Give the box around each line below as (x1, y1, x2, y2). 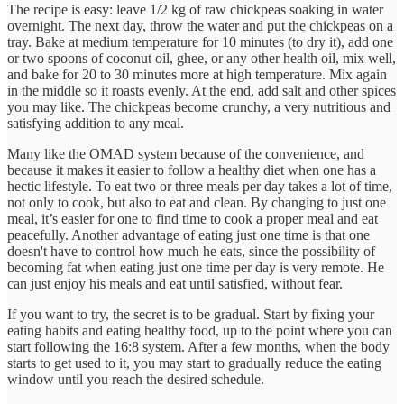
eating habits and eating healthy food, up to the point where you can (7, 323, 392, 339)
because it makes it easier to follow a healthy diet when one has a (7, 162, 376, 179)
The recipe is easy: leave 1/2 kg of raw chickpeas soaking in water (7, 2, 383, 18)
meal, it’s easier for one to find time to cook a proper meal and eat (7, 211, 378, 227)
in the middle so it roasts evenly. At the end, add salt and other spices (7, 83, 396, 99)
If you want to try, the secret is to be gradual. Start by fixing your (7, 307, 374, 323)
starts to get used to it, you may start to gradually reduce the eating (7, 355, 381, 372)
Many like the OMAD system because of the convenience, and (7, 146, 364, 162)
